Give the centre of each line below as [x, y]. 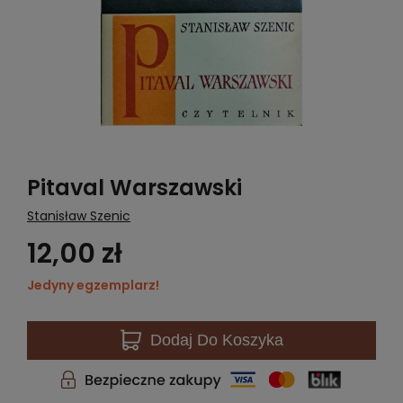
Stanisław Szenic [79, 215]
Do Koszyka [237, 340]
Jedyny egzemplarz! [93, 285]
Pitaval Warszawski [134, 187]
